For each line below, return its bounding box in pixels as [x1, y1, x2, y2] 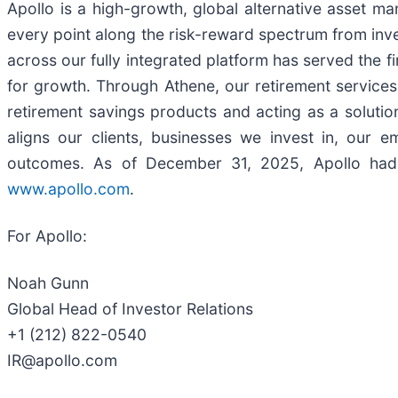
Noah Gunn [7, 274, 89, 293]
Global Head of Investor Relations [7, 299, 253, 319]
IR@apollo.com [7, 351, 117, 370]
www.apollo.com [7, 179, 130, 199]
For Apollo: [7, 227, 87, 246]
